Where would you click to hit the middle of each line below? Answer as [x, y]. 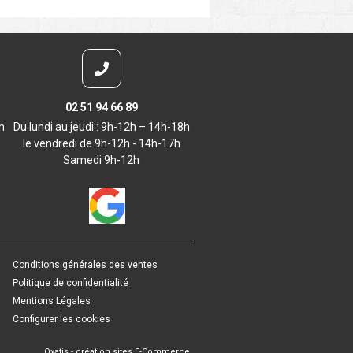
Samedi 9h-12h [101, 160]
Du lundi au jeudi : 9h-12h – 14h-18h [101, 126]
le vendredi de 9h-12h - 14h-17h [101, 143]
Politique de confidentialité [71, 283]
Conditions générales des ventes [85, 265]
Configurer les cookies [61, 319]
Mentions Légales [52, 301]
